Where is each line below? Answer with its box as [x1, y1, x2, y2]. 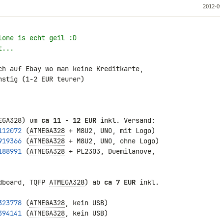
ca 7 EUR [104, 178, 136, 187]
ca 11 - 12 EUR [41, 116, 96, 125]
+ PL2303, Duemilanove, [65, 147, 159, 156]
